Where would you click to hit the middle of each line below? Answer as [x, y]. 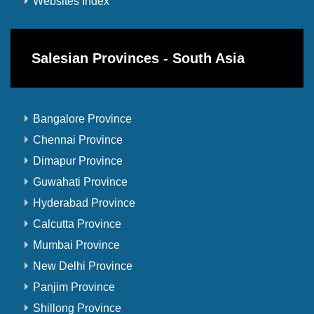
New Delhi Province [82, 266]
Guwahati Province [80, 182]
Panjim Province [74, 287]
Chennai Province [77, 140]
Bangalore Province [82, 119]
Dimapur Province [77, 161]
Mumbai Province [76, 245]
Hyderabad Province [84, 203]
